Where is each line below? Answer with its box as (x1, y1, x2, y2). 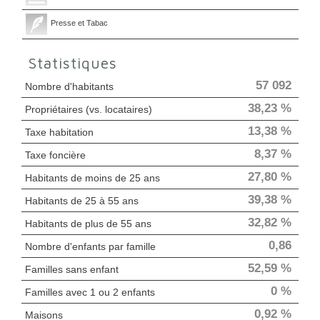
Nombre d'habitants (25, 80, 114, 92)
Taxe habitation (25, 126, 94, 138)
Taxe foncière (25, 149, 86, 161)
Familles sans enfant (25, 263, 119, 275)
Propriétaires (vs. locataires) (25, 103, 152, 115)
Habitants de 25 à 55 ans (25, 194, 139, 206)
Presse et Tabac (50, 18, 108, 27)
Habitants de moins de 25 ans (25, 171, 160, 184)
